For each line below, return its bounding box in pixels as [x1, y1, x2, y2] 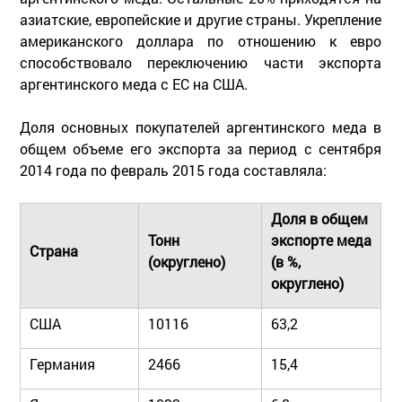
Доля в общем [271, 208, 368, 228]
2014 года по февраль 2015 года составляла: [20, 160, 327, 179]
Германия [30, 354, 95, 373]
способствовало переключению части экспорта [20, 52, 381, 72]
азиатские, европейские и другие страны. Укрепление [20, 9, 381, 29]
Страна [30, 240, 78, 260]
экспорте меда [271, 230, 371, 249]
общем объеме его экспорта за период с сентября [20, 138, 381, 158]
